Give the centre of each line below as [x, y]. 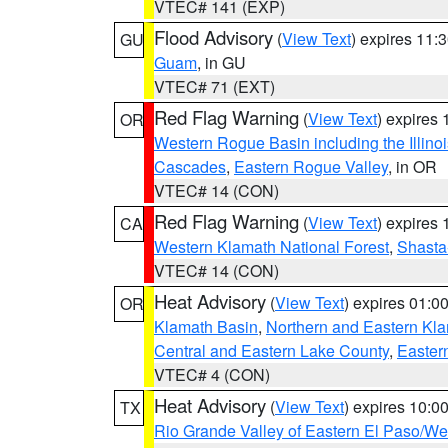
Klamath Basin [206, 326]
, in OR [412, 166]
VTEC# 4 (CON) [212, 374]
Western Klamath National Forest [271, 246]
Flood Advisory [213, 37]
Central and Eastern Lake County [271, 350]
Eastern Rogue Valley [311, 166]
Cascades [190, 166]
